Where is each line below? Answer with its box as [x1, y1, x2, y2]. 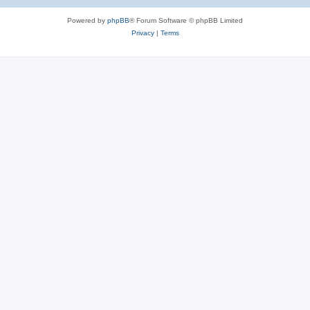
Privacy [131, 29, 154, 37]
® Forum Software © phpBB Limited [129, 17, 243, 24]
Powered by [67, 17, 107, 24]
